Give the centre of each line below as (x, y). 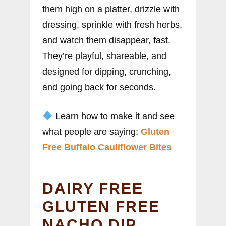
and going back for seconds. (99, 87)
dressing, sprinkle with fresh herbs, (112, 24)
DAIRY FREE (93, 188)
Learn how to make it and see (114, 116)
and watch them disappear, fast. (106, 40)
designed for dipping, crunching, (107, 71)
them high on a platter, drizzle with (111, 9)
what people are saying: (92, 131)
